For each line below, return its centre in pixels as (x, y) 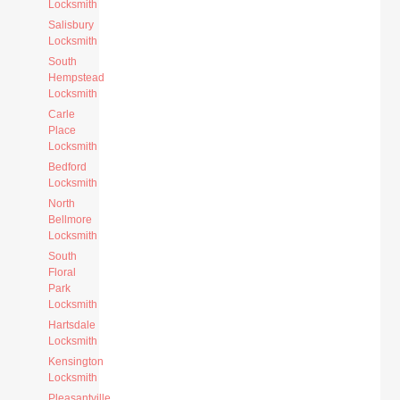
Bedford (68, 167)
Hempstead (77, 78)
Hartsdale (72, 325)
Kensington (76, 362)
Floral (62, 272)
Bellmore (71, 220)
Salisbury (71, 25)
